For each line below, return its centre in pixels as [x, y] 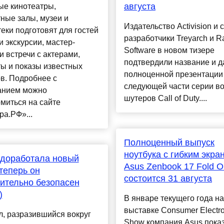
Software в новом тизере [169, 50]
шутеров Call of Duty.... [165, 98]
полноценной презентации [173, 74]
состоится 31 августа [168, 179]
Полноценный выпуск [169, 143]
